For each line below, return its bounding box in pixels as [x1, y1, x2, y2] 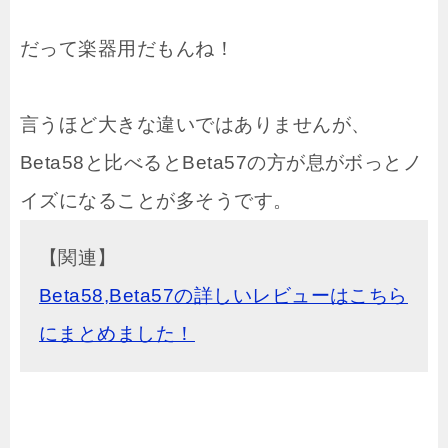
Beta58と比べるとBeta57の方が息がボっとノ [20, 151, 423, 173]
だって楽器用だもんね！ [20, 37, 235, 59]
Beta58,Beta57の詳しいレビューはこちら [39, 284, 408, 306]
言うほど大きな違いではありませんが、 [20, 113, 371, 135]
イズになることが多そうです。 [20, 189, 293, 211]
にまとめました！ [39, 322, 195, 344]
